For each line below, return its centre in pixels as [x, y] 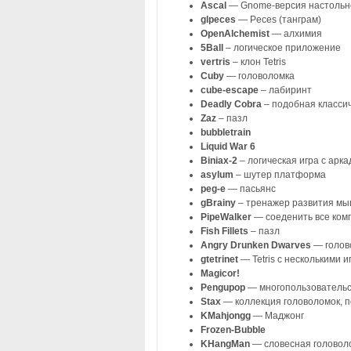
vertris [216, 62]
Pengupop [224, 287]
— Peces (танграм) [279, 19]
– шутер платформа [280, 174]
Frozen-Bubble [233, 329]
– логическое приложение [283, 47]
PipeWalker [227, 217]
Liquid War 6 [228, 146]
